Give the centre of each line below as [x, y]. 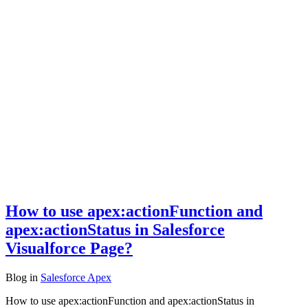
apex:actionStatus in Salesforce [115, 230]
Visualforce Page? [69, 249]
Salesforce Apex [76, 278]
